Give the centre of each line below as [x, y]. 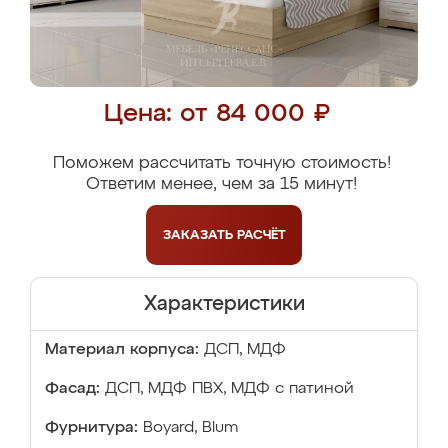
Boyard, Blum [190, 428]
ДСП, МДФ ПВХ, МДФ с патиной [229, 389]
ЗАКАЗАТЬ [199, 235]
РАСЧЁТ [261, 235]
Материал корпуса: [122, 350]
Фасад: [72, 389]
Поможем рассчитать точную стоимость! [221, 163]
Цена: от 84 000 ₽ [216, 114]
